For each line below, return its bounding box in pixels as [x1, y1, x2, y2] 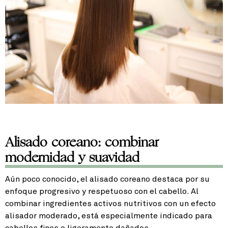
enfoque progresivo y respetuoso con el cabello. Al [5, 187, 198, 195]
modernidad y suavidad [5, 147, 139, 167]
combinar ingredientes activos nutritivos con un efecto [5, 199, 216, 208]
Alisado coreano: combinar [5, 132, 159, 152]
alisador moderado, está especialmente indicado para [5, 211, 212, 220]
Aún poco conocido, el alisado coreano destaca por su [5, 175, 210, 183]
